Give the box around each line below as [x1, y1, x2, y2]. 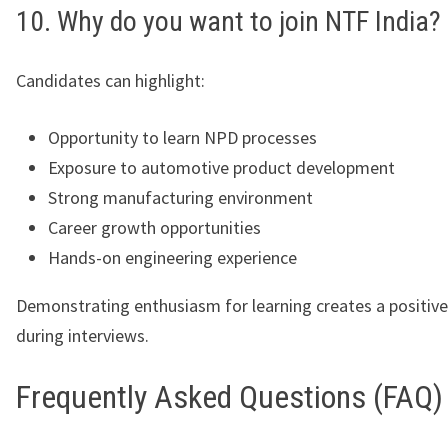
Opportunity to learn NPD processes [48, 126, 317, 150]
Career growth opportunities [48, 216, 261, 240]
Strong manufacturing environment [48, 186, 313, 210]
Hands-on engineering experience [48, 246, 297, 270]
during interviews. [16, 324, 149, 348]
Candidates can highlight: [16, 69, 205, 93]
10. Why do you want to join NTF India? [16, 5, 441, 39]
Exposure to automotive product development [48, 156, 395, 180]
